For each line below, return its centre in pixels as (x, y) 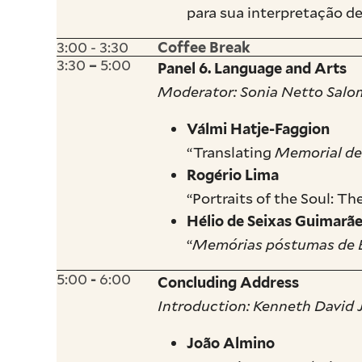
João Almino (231, 343)
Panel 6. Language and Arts (253, 69)
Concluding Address (229, 283)
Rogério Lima (233, 175)
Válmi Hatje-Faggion (259, 129)
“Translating (231, 152)
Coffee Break (204, 48)
